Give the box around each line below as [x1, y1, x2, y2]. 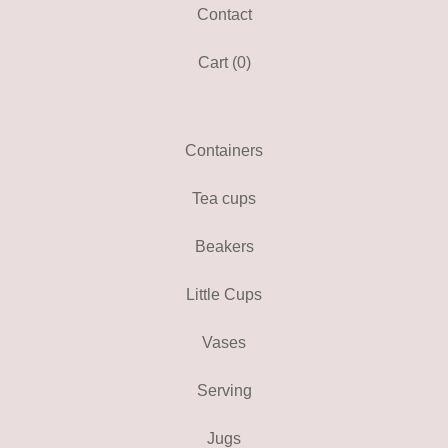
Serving [196, 382, 252, 399]
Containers [185, 142, 263, 159]
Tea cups [192, 190, 256, 207]
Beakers [194, 238, 254, 255]
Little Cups [186, 286, 262, 303]
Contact [196, 6, 252, 23]
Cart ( [197, 54, 237, 71]
